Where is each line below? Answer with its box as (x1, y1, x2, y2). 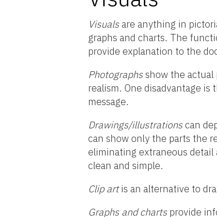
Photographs (88, 67, 143, 81)
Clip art (88, 182, 122, 195)
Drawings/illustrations (88, 118, 183, 131)
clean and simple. (88, 158, 164, 172)
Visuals (88, 17, 120, 31)
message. (88, 94, 129, 108)
